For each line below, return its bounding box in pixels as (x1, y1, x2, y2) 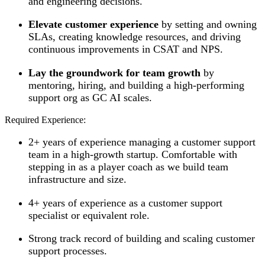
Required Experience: (5, 114, 86, 125)
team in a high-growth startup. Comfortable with (28, 148, 237, 161)
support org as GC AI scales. (28, 91, 152, 104)
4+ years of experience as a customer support (28, 196, 222, 209)
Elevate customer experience (28, 18, 159, 31)
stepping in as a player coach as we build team (28, 161, 228, 173)
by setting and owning (159, 18, 257, 31)
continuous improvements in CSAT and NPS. (28, 43, 223, 56)
